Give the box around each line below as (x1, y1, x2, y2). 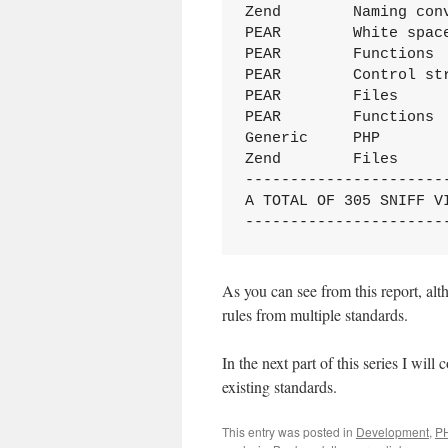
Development (356, 423, 429, 440)
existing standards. (222, 376, 337, 397)
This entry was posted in (222, 423, 356, 440)
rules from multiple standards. (222, 304, 408, 325)
